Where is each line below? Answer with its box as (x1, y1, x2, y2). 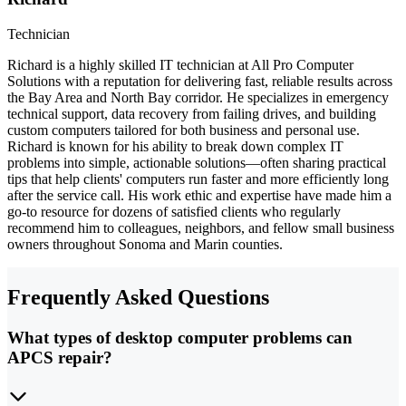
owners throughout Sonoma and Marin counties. (7, 237, 283, 253)
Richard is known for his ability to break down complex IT (7, 139, 343, 155)
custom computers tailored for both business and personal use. (7, 122, 360, 139)
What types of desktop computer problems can (7, 327, 353, 347)
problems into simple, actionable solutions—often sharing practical (7, 155, 386, 171)
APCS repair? (7, 347, 112, 367)
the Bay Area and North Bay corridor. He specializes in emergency (7, 90, 389, 106)
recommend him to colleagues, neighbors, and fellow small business (7, 220, 394, 237)
